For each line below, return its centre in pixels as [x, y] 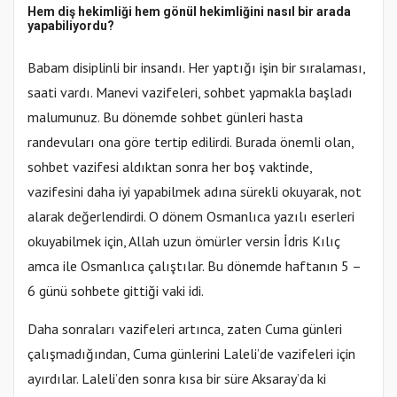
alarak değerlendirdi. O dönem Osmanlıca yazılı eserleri [191, 217]
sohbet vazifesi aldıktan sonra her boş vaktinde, [170, 167]
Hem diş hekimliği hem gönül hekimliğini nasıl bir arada [189, 12]
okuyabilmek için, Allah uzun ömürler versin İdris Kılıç [184, 241]
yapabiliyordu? [71, 26]
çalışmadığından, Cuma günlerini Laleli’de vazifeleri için [191, 354]
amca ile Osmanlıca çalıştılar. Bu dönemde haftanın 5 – [194, 266]
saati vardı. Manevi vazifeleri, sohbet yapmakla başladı [190, 93]
